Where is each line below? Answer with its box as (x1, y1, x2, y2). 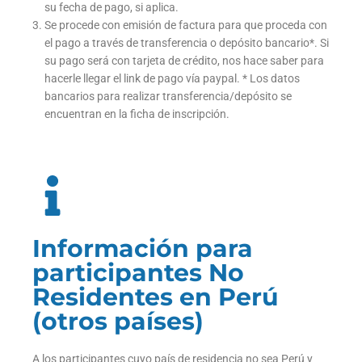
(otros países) (32, 306, 204, 337)
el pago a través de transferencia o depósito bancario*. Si (44, 36, 329, 50)
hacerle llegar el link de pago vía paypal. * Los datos (44, 72, 300, 86)
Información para (32, 234, 253, 264)
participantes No (32, 258, 244, 288)
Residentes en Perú (32, 282, 279, 313)
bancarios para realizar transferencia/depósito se (44, 90, 292, 103)
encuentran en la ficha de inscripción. (44, 107, 229, 121)
